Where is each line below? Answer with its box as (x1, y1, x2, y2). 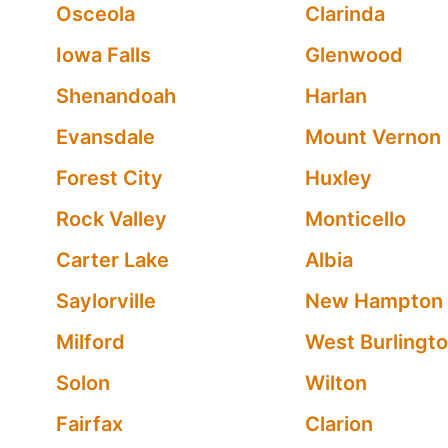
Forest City (56, 166, 163, 190)
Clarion (304, 412, 373, 436)
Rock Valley (56, 207, 167, 231)
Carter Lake (56, 248, 169, 272)
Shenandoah (56, 84, 176, 108)
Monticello (304, 207, 406, 231)
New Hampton (304, 289, 443, 313)
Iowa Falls (56, 43, 151, 67)
